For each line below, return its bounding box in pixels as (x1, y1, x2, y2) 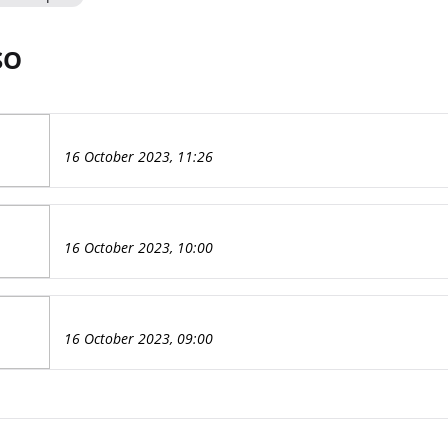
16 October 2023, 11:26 (63, 147, 213, 166)
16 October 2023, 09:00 (63, 329, 213, 348)
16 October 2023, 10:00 (63, 238, 213, 257)
